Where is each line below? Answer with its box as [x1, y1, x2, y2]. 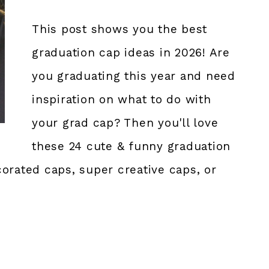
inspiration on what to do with [32, 92, 211, 106]
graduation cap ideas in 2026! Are [32, 46, 230, 59]
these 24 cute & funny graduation [32, 139, 231, 153]
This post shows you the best [32, 22, 208, 36]
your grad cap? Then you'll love [32, 116, 219, 130]
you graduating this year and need [32, 69, 235, 83]
